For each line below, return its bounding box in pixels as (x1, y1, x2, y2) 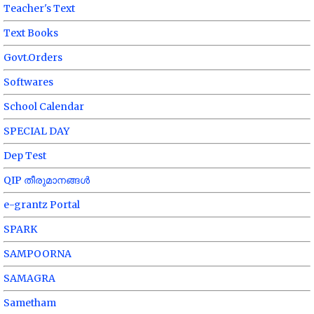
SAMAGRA (4, 272, 55, 285)
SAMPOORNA (4, 247, 71, 261)
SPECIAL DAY (4, 125, 69, 138)
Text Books (4, 27, 58, 40)
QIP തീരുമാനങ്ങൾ (4, 174, 90, 187)
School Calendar (4, 100, 84, 114)
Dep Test (4, 149, 46, 163)
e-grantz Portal (4, 198, 80, 212)
